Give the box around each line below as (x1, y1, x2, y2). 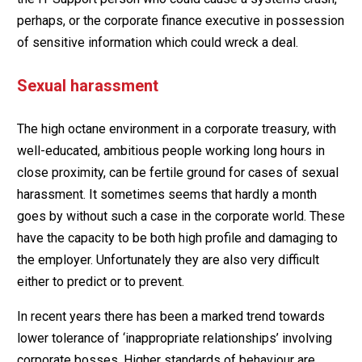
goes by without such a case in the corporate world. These (16, 208, 345, 224)
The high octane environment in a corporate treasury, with (16, 120, 336, 137)
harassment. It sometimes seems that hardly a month (16, 186, 317, 202)
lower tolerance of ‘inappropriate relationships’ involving (16, 330, 332, 346)
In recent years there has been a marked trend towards (16, 308, 325, 324)
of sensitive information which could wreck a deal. (16, 34, 298, 50)
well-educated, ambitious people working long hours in (16, 142, 325, 158)
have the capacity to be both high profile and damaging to (16, 229, 338, 246)
